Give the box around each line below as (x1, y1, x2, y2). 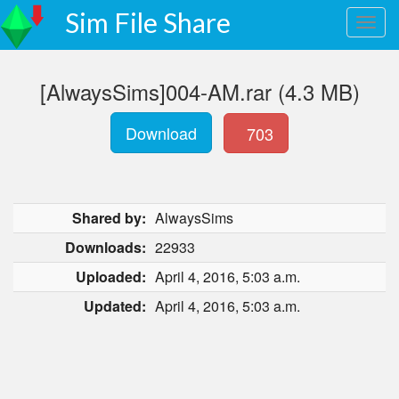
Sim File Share (65, 6, 231, 38)
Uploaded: (76, 266, 146, 287)
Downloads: (65, 237, 146, 257)
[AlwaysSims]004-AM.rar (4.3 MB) (39, 76, 360, 107)
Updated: (84, 296, 146, 316)
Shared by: (72, 208, 146, 228)
